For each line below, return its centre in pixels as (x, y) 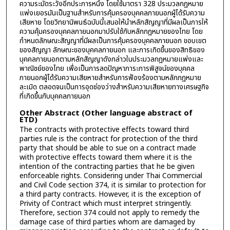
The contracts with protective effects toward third (104, 129)
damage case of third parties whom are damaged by (107, 222)
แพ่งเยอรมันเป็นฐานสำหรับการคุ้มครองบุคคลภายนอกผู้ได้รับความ (112, 13)
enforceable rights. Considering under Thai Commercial (111, 176)
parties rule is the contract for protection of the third (108, 139)
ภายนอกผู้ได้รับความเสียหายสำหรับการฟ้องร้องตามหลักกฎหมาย (110, 78)
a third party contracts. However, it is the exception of (110, 194)
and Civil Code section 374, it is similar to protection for (112, 185)
